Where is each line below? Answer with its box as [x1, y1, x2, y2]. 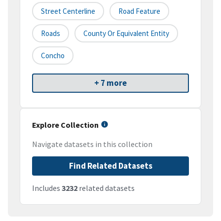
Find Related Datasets [69, 160, 152, 172]
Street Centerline [41, 6, 95, 16]
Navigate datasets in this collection [32, 139, 152, 149]
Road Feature [118, 6, 160, 16]
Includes [32, 183, 62, 193]
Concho [41, 51, 65, 61]
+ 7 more [94, 77, 127, 89]
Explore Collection [32, 120, 99, 130]
